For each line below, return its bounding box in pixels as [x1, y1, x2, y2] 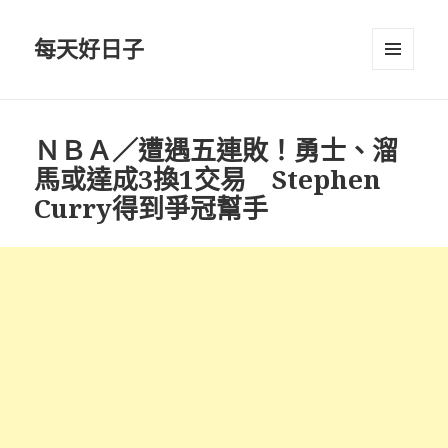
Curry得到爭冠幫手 [34, 189, 269, 226]
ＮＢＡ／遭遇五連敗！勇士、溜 [34, 131, 399, 168]
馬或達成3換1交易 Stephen [34, 160, 382, 197]
